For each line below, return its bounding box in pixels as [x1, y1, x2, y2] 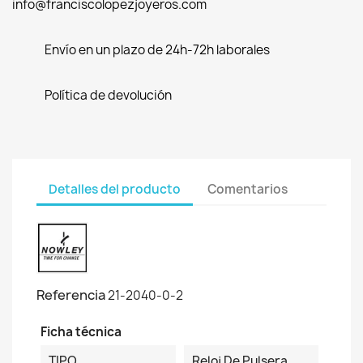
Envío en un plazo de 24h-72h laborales [45, 41, 270, 58]
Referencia [36, 286, 105, 304]
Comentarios [207, 180, 288, 198]
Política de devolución [45, 87, 172, 104]
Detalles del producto [49, 180, 181, 198]
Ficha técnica [41, 323, 122, 340]
